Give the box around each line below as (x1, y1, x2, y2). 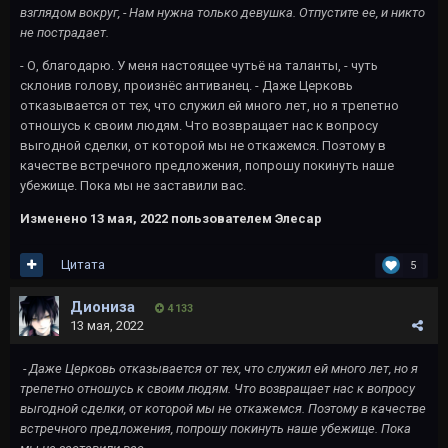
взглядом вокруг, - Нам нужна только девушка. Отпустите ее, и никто (20, 4, 425, 20)
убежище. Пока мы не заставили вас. (20, 177, 246, 193)
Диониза (70, 297, 135, 316)
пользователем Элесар (168, 210, 322, 226)
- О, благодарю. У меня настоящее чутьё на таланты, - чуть (20, 57, 378, 73)
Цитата (61, 257, 105, 273)
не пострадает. (20, 24, 109, 40)
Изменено (20, 210, 90, 226)
